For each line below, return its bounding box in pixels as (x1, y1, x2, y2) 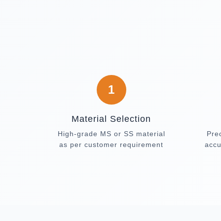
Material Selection (72, 114, 151, 124)
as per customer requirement (59, 141, 164, 148)
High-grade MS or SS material (57, 130, 165, 138)
